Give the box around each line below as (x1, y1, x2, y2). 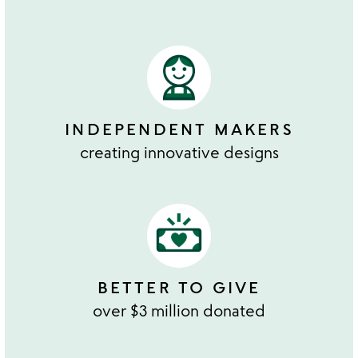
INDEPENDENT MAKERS (65, 118, 293, 139)
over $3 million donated (93, 300, 265, 320)
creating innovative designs (79, 141, 279, 162)
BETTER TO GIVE (97, 276, 261, 297)
